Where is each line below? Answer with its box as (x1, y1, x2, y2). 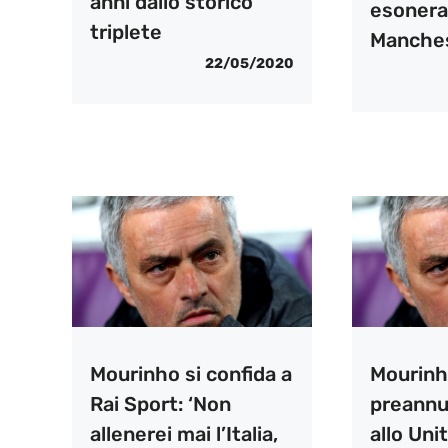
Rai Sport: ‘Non (90, 391, 231, 416)
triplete (90, 19, 162, 44)
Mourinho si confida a (90, 361, 292, 386)
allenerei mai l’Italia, (90, 421, 278, 446)
